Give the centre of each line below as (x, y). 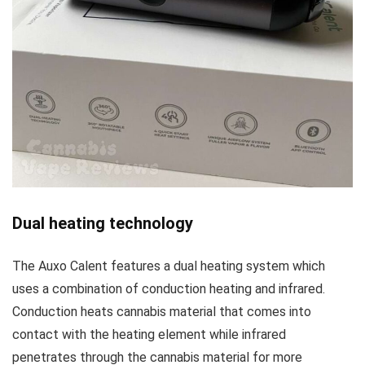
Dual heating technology (103, 224)
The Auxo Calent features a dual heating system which (169, 266)
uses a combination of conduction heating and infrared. (169, 289)
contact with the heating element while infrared (149, 335)
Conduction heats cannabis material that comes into (162, 312)
